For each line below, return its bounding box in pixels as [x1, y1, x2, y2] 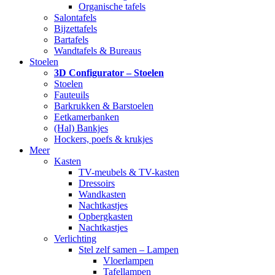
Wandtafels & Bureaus [54, 45, 141, 56]
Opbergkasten [79, 211, 133, 222]
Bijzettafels [54, 23, 97, 34]
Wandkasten [79, 189, 126, 200]
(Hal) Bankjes [54, 123, 108, 134]
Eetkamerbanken [54, 112, 119, 123]
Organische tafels [79, 1, 145, 12]
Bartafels [54, 34, 88, 45]
